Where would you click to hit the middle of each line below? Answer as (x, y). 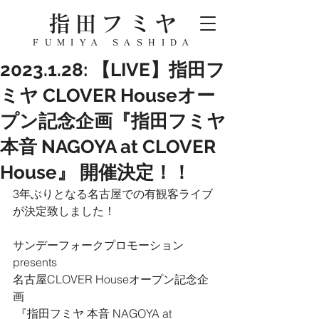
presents (38, 262)
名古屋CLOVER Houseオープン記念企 (111, 279)
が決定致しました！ (64, 211)
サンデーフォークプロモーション (98, 245)
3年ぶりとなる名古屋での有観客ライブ (113, 194)
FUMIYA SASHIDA (114, 42)
